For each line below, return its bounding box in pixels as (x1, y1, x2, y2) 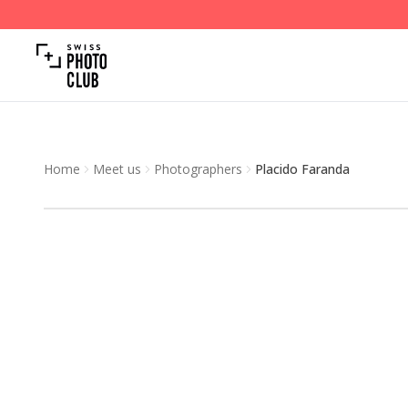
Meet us (93, 160, 141, 178)
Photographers (154, 160, 242, 178)
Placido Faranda (255, 160, 350, 178)
